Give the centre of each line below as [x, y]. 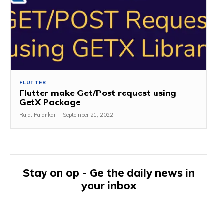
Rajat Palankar [38, 115]
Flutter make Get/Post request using [98, 93]
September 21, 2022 [88, 115]
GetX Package [50, 102]
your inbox [108, 186]
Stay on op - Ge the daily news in [108, 173]
